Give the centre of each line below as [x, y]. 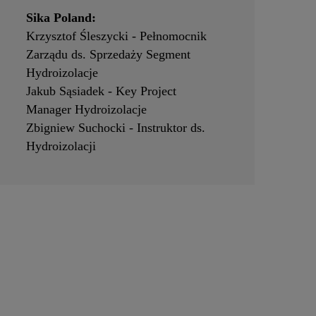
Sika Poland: [61, 18]
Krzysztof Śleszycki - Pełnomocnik [116, 36]
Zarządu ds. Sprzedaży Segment [108, 55]
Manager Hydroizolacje [86, 110]
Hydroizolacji [61, 146]
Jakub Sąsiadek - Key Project [101, 91]
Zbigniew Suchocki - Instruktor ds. [115, 128]
